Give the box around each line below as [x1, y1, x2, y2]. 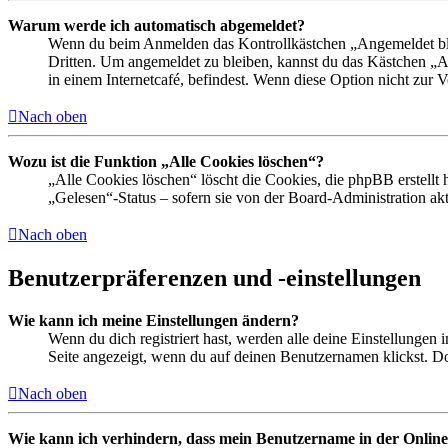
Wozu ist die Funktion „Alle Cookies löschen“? [8, 153, 324, 171]
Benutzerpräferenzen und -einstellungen [8, 265, 421, 291]
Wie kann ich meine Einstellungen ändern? [8, 311, 299, 329]
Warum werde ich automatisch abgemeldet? [8, 17, 305, 35]
